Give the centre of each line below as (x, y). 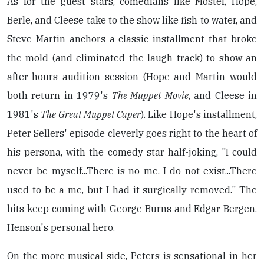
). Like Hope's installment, (199, 114)
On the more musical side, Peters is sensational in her (132, 256)
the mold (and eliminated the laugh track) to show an (132, 58)
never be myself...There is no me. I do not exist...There (132, 171)
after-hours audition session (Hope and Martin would (132, 77)
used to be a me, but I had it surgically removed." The (132, 190)
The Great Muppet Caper (91, 114)
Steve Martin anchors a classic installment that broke (132, 39)
